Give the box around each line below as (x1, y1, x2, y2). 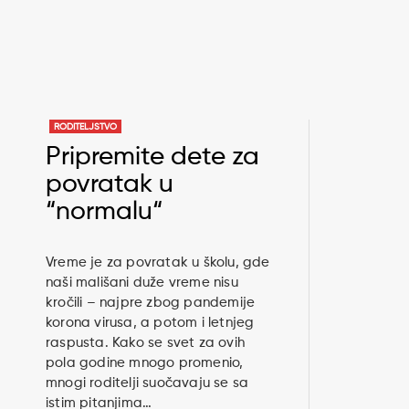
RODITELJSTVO (54, 122, 117, 132)
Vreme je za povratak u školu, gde (46, 256, 270, 270)
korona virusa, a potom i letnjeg (46, 316, 255, 330)
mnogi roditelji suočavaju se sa (46, 376, 249, 391)
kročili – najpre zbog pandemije (46, 296, 256, 310)
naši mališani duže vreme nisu (46, 276, 238, 290)
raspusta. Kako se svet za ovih (46, 336, 245, 351)
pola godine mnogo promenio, (46, 356, 244, 371)
